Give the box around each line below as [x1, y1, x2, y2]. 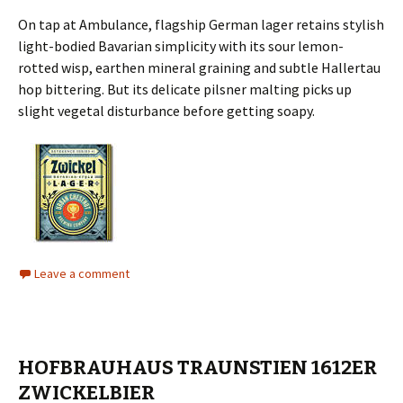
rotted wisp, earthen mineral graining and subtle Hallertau [18, 58, 381, 77]
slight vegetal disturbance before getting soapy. [18, 102, 315, 121]
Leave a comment [34, 265, 130, 282]
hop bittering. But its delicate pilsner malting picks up [18, 80, 352, 99]
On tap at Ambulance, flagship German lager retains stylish [18, 15, 384, 34]
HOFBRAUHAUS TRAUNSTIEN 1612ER [18, 355, 377, 381]
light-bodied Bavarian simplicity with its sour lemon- [18, 37, 344, 56]
